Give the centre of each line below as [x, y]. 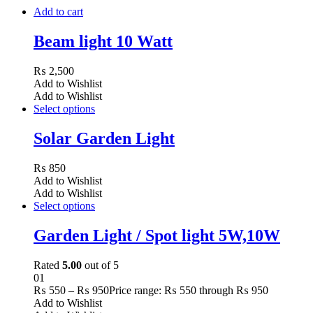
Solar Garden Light [104, 138]
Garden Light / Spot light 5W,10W [157, 235]
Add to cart [58, 12]
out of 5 [100, 265]
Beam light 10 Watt [103, 42]
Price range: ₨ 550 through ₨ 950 [189, 290]
